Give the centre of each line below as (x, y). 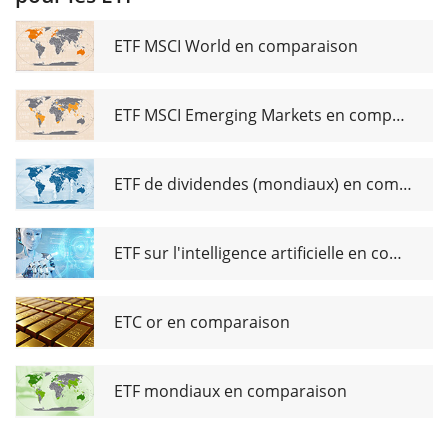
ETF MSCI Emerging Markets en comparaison (398, 115)
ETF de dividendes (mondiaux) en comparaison (405, 184)
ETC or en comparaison (202, 322)
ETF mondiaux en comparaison (230, 391)
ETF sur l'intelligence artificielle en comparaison (395, 253)
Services (54, 15)
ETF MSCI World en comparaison (236, 46)
